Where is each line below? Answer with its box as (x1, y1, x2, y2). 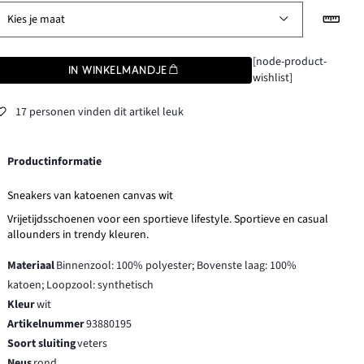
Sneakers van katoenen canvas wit (7, 188, 174, 205)
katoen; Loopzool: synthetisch (7, 277, 154, 294)
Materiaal (7, 258, 55, 275)
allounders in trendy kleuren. (7, 227, 149, 244)
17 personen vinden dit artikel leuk (15, 103, 184, 120)
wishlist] (252, 70, 292, 87)
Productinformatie (7, 154, 102, 171)
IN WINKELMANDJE (67, 63, 167, 77)
